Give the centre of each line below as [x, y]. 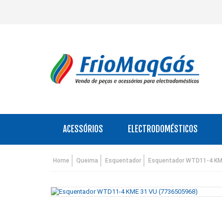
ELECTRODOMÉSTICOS [163, 129]
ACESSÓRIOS [83, 129]
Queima [87, 160]
